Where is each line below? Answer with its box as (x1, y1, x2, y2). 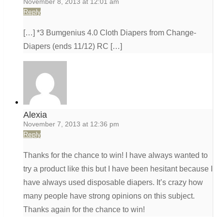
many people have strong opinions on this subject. (23, 192, 195, 201)
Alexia (23, 110, 47, 120)
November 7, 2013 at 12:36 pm (23, 120, 119, 128)
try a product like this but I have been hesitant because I (23, 165, 213, 173)
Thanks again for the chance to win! (23, 205, 145, 214)
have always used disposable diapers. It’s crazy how (23, 178, 203, 187)
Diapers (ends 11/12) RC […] (23, 42, 122, 51)
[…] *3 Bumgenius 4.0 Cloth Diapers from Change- (23, 29, 196, 37)
